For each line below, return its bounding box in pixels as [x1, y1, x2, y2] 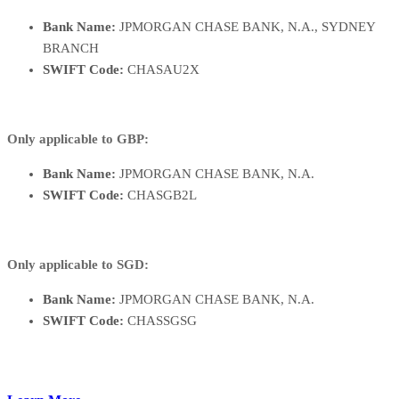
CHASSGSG [124, 313, 197, 329]
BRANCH [43, 41, 99, 56]
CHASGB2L [124, 188, 197, 203]
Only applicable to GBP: [7, 132, 149, 147]
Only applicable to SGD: [7, 257, 149, 273]
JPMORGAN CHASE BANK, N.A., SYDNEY [116, 20, 375, 35]
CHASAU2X [124, 62, 199, 77]
